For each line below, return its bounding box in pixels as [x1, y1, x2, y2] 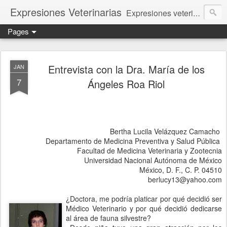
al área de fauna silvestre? [66, 213, 151, 223]
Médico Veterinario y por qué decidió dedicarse [66, 203, 222, 213]
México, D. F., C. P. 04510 [139, 165, 222, 175]
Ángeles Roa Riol [88, 77, 165, 91]
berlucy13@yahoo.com [148, 174, 222, 184]
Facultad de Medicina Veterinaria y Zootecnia [77, 145, 222, 156]
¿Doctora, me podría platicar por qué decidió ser [66, 194, 222, 204]
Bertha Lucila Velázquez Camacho [110, 126, 222, 136]
